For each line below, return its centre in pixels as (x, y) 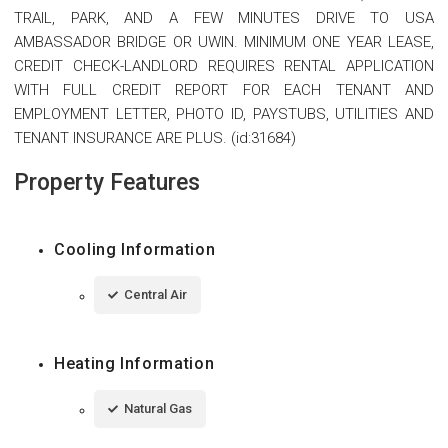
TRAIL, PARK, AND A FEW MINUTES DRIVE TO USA (224, 18)
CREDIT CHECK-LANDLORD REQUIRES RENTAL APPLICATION (224, 66)
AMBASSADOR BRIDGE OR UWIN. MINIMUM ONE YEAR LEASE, (224, 42)
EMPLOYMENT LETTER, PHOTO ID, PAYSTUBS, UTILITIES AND (224, 114)
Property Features (107, 183)
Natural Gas (158, 409)
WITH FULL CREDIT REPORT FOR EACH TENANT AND (224, 90)
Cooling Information (135, 250)
